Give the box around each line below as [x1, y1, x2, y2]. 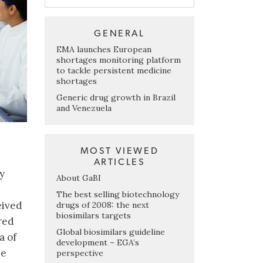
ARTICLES [93, 157, 146, 167]
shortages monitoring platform [56, 54, 181, 65]
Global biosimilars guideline [56, 226, 165, 237]
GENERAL [94, 28, 145, 38]
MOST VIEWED [80, 146, 159, 156]
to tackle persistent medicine [56, 65, 171, 76]
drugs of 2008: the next [56, 199, 149, 210]
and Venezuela [56, 102, 112, 113]
